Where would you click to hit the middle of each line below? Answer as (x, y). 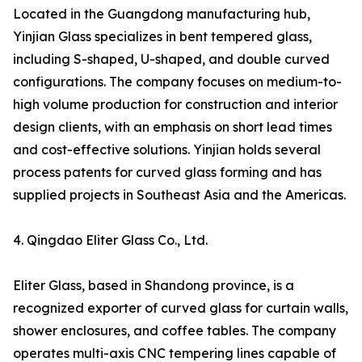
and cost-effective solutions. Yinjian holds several (167, 150)
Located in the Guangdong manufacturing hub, (162, 14)
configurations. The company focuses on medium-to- (177, 82)
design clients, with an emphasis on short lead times (173, 127)
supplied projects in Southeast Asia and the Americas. (179, 195)
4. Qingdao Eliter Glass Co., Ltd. (110, 240)
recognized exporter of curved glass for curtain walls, (181, 308)
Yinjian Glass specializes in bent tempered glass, (162, 37)
